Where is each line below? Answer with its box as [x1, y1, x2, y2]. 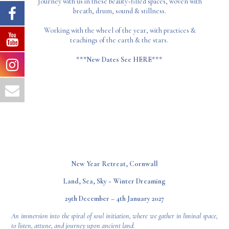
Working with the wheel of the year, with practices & [43, 26, 196, 35]
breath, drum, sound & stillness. [73, 6, 167, 15]
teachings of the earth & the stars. [70, 35, 170, 44]
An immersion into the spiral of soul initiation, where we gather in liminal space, [11, 211, 218, 220]
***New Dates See [76, 55, 133, 64]
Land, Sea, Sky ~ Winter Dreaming [63, 176, 166, 186]
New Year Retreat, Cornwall [71, 159, 158, 168]
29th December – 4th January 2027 [65, 194, 164, 203]
